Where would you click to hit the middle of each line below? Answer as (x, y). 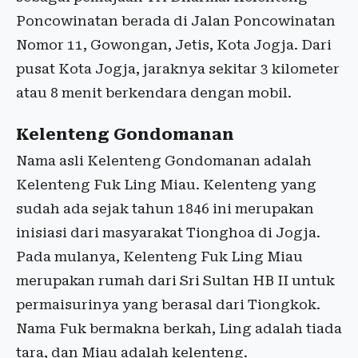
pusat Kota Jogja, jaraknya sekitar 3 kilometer (178, 69)
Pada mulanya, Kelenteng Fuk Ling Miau (159, 257)
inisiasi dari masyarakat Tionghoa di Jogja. (168, 233)
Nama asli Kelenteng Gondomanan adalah (164, 161)
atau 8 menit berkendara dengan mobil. (154, 93)
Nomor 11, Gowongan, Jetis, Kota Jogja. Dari (174, 45)
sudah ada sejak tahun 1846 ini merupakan (165, 209)
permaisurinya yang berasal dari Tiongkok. (168, 304)
